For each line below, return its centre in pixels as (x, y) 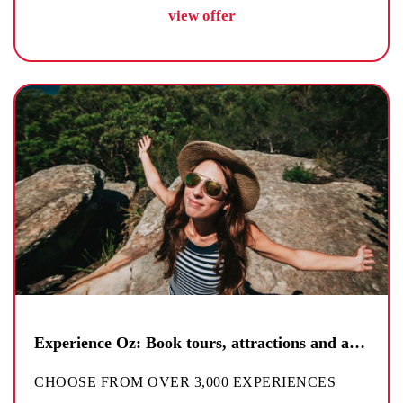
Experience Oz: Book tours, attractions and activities (357, 342)
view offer (201, 15)
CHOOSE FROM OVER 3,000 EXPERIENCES (187, 381)
